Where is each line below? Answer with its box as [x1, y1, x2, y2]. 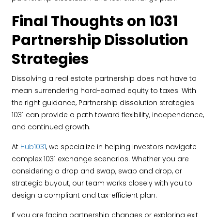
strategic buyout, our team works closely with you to [12, 178, 192, 188]
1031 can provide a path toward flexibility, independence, [12, 110, 204, 120]
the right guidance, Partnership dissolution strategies [12, 98, 194, 108]
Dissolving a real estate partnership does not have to [12, 74, 197, 83]
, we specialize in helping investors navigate [46, 142, 197, 152]
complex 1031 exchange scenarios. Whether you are [12, 154, 189, 164]
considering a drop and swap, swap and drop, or [12, 166, 182, 176]
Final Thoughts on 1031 [12, 11, 178, 31]
